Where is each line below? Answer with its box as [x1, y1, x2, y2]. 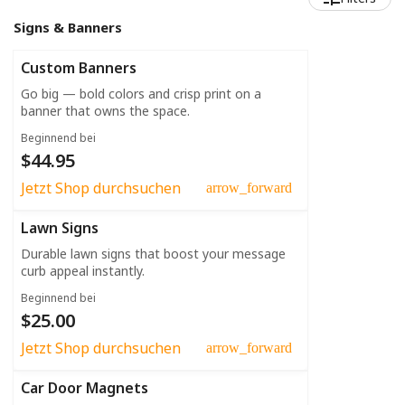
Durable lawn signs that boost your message [21, 244, 286, 262]
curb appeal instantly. [21, 261, 145, 279]
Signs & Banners [14, 17, 122, 36]
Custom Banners [21, 57, 137, 78]
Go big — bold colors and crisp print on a [21, 84, 261, 102]
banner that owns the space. [21, 101, 190, 119]
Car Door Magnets [21, 377, 148, 398]
